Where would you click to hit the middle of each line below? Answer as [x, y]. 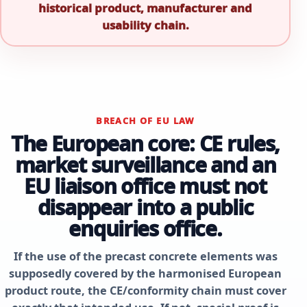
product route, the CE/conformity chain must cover [145, 290]
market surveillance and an [145, 164]
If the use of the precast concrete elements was [145, 256]
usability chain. [145, 25]
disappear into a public [145, 207]
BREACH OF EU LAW [145, 121]
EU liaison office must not [145, 186]
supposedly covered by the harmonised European [145, 273]
